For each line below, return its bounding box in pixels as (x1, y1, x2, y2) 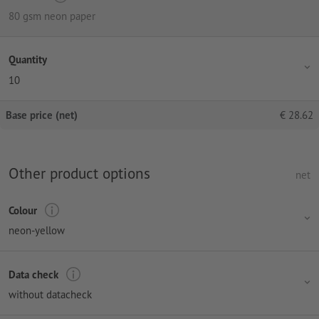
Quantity (9, 53, 47, 67)
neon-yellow (9, 224, 65, 238)
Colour (9, 203, 37, 217)
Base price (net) (6, 108, 78, 122)
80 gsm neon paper (9, 9, 95, 23)
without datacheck (9, 288, 92, 302)
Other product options (9, 162, 150, 183)
